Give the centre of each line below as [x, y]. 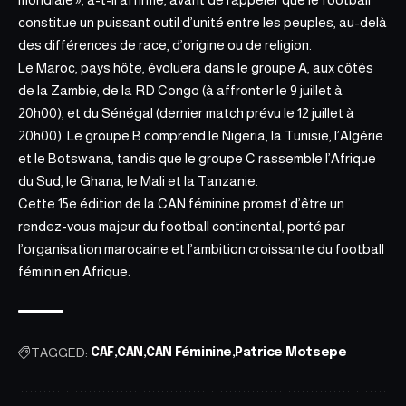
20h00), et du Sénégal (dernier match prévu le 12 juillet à [186, 113]
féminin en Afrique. [74, 272]
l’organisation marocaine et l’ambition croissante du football [201, 249]
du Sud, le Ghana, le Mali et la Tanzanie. [138, 181]
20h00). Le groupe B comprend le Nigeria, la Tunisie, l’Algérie [201, 136]
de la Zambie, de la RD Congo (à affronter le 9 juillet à [180, 91]
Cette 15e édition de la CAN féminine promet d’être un [181, 204]
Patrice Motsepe [291, 353]
